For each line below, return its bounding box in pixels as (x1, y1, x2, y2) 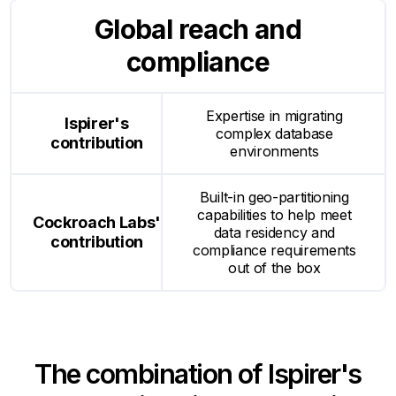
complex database (215, 124, 333, 142)
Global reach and (94, 12, 302, 45)
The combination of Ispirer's (34, 357, 362, 390)
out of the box (228, 258, 321, 277)
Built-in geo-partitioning (199, 187, 349, 206)
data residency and (213, 223, 335, 241)
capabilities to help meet (197, 205, 352, 224)
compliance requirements (192, 240, 356, 259)
